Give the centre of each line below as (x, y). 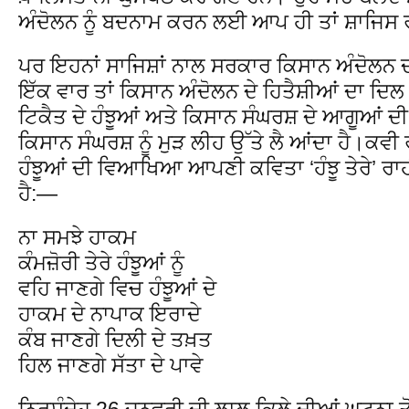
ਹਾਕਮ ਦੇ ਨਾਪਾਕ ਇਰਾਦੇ (110, 314)
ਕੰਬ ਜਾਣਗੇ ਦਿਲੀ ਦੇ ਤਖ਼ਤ (115, 339)
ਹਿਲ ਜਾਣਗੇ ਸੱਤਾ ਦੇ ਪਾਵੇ (110, 365)
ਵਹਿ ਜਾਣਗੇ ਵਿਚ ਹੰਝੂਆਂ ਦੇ (117, 288)
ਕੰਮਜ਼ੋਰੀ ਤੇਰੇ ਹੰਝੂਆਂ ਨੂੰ (101, 262)
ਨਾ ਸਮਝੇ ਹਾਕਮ (77, 237)
